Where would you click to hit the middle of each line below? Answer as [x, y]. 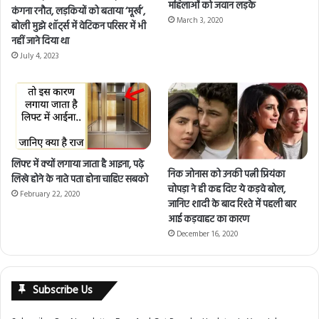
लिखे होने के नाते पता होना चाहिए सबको [80, 179]
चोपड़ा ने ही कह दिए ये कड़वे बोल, [227, 190]
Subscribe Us [63, 291]
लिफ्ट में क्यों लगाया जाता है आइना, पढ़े [78, 164]
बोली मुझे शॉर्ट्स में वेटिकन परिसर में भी [79, 27]
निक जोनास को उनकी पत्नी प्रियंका [227, 175]
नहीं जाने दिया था [40, 42]
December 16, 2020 [208, 235]
